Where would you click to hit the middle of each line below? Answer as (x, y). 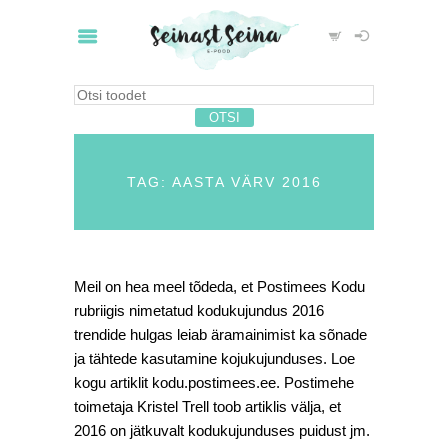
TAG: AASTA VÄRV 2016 (224, 182)
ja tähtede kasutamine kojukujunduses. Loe (214, 358)
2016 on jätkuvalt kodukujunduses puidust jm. (222, 430)
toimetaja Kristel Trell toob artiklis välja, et (207, 406)
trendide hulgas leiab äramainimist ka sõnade (220, 334)
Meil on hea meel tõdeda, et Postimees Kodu (219, 286)
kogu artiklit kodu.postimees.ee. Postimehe (214, 382)
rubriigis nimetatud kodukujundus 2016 (199, 310)
